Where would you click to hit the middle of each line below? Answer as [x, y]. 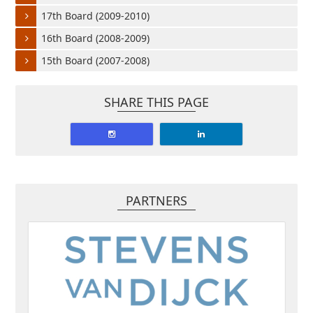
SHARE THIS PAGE [156, 102]
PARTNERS [156, 200]
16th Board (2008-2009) [96, 38]
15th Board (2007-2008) [96, 60]
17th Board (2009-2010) [96, 15]
